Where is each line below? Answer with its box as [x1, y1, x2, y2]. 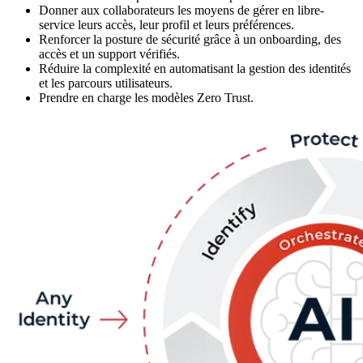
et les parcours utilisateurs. [39, 76, 173, 90]
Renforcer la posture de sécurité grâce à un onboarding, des [39, 32, 341, 46]
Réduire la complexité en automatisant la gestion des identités [39, 62, 351, 75]
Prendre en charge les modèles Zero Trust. [39, 91, 254, 105]
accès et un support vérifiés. [39, 47, 180, 61]
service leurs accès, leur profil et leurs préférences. [39, 18, 294, 32]
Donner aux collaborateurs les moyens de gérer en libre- [39, 3, 324, 17]
